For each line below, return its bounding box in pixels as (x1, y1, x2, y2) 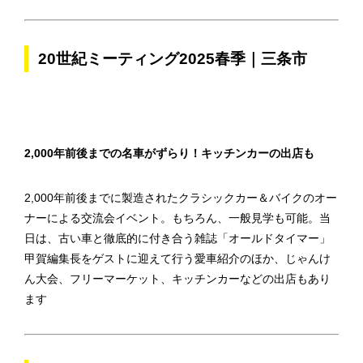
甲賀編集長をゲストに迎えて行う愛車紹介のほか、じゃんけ (24, 252, 331, 265)
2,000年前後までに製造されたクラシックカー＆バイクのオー (24, 191, 337, 204)
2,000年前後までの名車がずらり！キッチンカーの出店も (24, 147, 314, 160)
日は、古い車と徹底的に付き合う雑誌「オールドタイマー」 (24, 232, 331, 245)
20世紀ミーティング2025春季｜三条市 (38, 50, 307, 67)
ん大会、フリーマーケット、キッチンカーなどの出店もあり (24, 272, 331, 285)
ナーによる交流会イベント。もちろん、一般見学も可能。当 (24, 211, 331, 224)
